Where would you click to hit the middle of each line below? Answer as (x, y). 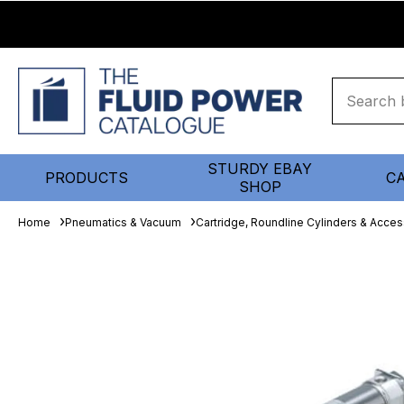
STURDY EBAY (260, 169)
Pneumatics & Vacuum (123, 222)
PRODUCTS (87, 178)
